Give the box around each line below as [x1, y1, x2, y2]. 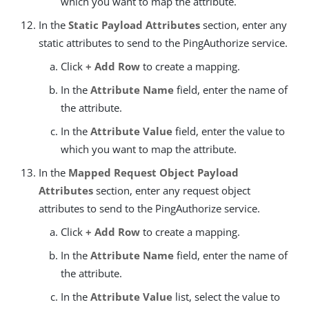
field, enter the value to [172, 124, 285, 139]
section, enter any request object [93, 183, 250, 198]
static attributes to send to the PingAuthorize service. [39, 36, 288, 50]
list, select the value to [172, 290, 280, 304]
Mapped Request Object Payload [68, 166, 239, 180]
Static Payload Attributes [68, 18, 200, 32]
